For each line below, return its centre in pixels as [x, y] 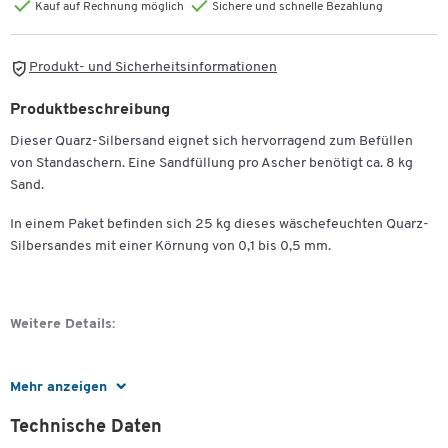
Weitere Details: [62, 324]
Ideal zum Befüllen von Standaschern [166, 424]
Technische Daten [86, 428]
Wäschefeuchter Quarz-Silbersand [157, 402]
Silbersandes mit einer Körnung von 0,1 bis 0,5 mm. [170, 247]
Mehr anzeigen [58, 388]
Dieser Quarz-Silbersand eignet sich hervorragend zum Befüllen [211, 142]
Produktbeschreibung [90, 110]
